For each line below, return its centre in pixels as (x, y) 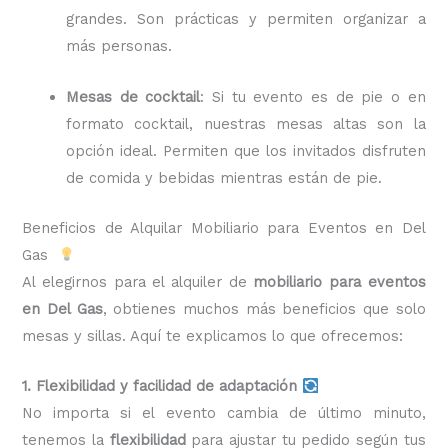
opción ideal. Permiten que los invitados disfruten (246, 150)
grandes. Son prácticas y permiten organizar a (246, 19)
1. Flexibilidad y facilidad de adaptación (160, 386)
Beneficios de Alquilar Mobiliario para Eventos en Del (224, 227)
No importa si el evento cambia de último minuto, (224, 413)
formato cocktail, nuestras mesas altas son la (246, 123)
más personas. (119, 46)
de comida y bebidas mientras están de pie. (224, 177)
